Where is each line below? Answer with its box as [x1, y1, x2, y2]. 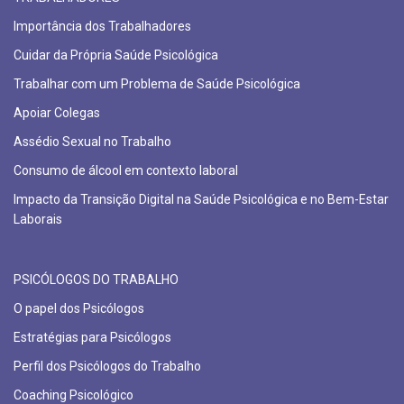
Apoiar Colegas [14, 106, 100, 120]
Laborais [14, 212, 62, 226]
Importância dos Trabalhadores [14, 19, 191, 33]
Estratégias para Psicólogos [14, 330, 171, 344]
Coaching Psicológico [14, 388, 133, 402]
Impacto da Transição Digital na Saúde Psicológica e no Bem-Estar [14, 192, 389, 207]
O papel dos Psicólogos [14, 301, 144, 316]
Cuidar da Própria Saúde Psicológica [14, 48, 218, 62]
